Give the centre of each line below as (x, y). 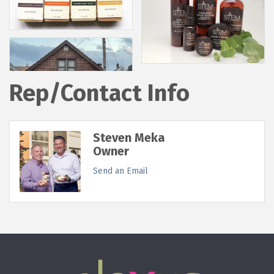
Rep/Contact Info (99, 93)
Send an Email (120, 171)
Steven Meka (129, 138)
